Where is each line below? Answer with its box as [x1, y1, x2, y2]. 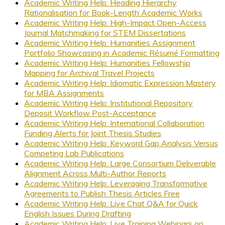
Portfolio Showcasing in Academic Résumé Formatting [24, 47, 219, 58]
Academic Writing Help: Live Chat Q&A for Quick [24, 198, 198, 208]
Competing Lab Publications [24, 148, 124, 158]
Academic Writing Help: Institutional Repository [24, 97, 193, 108]
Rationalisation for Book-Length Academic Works [24, 7, 202, 18]
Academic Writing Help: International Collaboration [24, 118, 204, 128]
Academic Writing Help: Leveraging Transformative [24, 178, 207, 188]
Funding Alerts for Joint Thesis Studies [24, 128, 161, 138]
